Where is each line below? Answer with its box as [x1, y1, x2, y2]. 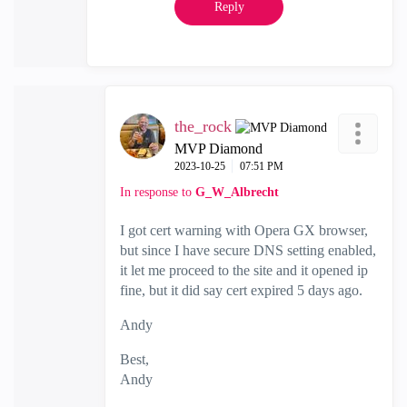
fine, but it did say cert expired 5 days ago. [120, 282, 362, 298]
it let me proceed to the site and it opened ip [120, 262, 368, 278]
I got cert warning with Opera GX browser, [120, 222, 368, 238]
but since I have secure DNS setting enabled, [120, 242, 376, 258]
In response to [120, 184, 195, 199]
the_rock [174, 116, 232, 135]
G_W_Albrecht [195, 184, 279, 199]
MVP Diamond [174, 140, 263, 156]
